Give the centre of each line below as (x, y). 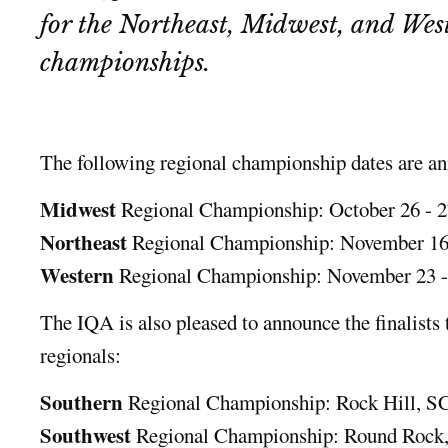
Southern (81, 401)
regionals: (80, 354)
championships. (125, 62)
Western (77, 274)
